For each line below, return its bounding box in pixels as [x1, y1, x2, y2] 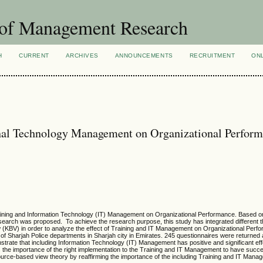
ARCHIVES [65, 52, 99, 59]
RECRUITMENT [189, 52, 235, 59]
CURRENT [19, 52, 49, 59]
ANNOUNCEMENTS [114, 52, 173, 59]
